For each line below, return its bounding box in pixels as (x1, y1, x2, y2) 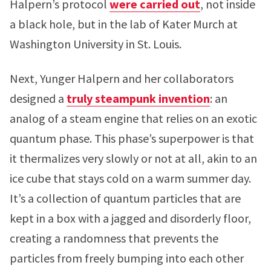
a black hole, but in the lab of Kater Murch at (10, 16, 238, 31)
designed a (10, 91, 67, 106)
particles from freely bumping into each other (10, 250, 244, 266)
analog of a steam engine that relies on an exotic (10, 111, 257, 126)
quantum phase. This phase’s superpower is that (10, 131, 254, 146)
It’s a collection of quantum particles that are (10, 191, 241, 206)
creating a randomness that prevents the (10, 230, 218, 246)
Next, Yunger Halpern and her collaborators (10, 71, 233, 86)
